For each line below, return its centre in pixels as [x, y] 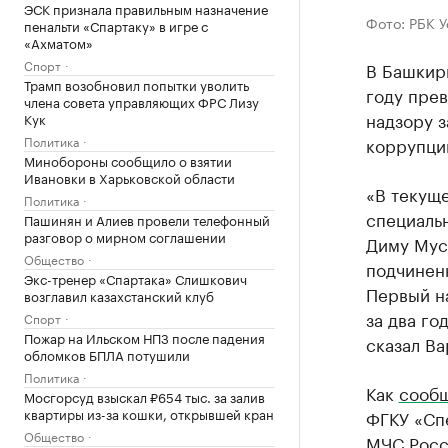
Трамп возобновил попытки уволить [136, 83]
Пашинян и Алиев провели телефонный [147, 218]
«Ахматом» [58, 41]
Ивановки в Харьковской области [129, 176]
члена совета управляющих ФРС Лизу [141, 100]
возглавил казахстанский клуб [119, 294]
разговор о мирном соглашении [125, 235]
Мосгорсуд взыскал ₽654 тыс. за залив [144, 395]
